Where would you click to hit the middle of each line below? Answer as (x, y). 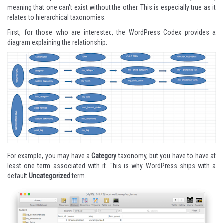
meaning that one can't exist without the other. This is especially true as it (111, 7)
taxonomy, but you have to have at (166, 156)
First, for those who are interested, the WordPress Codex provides (110, 32)
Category (104, 156)
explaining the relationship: (69, 42)
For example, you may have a (50, 156)
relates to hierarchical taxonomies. (56, 17)
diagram (19, 42)
